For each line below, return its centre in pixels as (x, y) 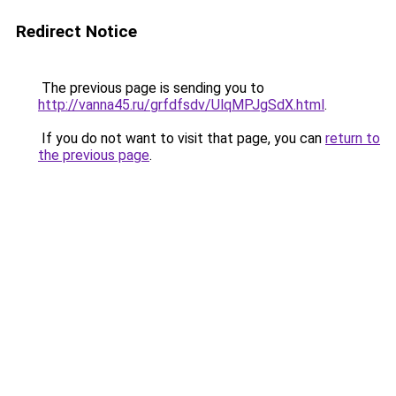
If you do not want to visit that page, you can (182, 138)
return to (353, 138)
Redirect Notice (76, 31)
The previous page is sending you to (151, 88)
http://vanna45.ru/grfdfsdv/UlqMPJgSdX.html (181, 105)
